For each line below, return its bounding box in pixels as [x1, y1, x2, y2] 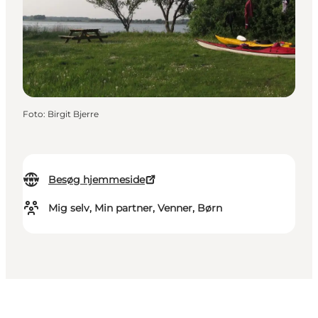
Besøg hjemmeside [48, 173, 145, 187]
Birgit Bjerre [48, 109, 99, 120]
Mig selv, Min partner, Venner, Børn [48, 202, 222, 215]
